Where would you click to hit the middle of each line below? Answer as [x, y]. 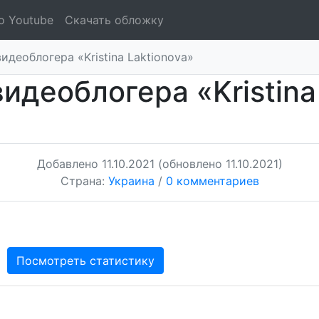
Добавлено [69, 164]
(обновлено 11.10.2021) [220, 164]
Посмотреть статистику [85, 261]
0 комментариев [212, 181]
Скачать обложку [114, 20]
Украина [131, 181]
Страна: [84, 181]
